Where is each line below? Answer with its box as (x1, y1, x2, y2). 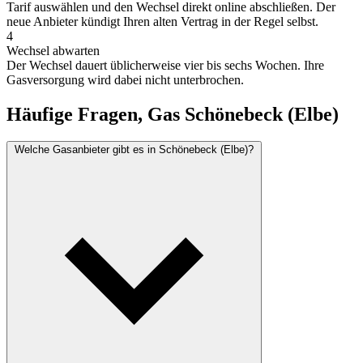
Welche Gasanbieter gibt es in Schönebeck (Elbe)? (15, 143, 254, 156)
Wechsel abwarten (6, 43, 100, 58)
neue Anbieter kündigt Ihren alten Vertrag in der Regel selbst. (6, 14, 318, 28)
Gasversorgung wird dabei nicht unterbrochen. (6, 72, 244, 87)
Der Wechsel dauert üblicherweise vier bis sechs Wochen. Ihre (6, 58, 324, 72)
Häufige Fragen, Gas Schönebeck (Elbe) (6, 103, 339, 125)
